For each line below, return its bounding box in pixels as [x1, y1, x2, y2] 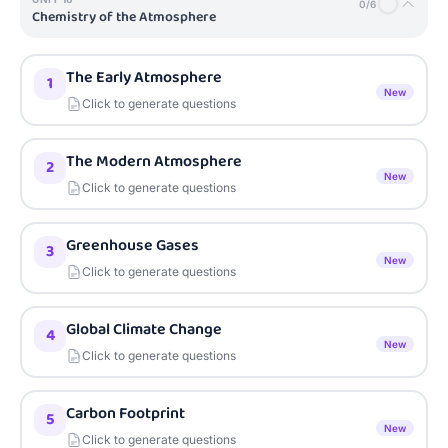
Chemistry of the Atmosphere [32, 6, 216, 28]
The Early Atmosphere [66, 65, 222, 90]
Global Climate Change [66, 317, 222, 342]
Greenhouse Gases [66, 233, 199, 258]
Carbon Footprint [66, 401, 185, 426]
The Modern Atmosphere [66, 149, 242, 174]
